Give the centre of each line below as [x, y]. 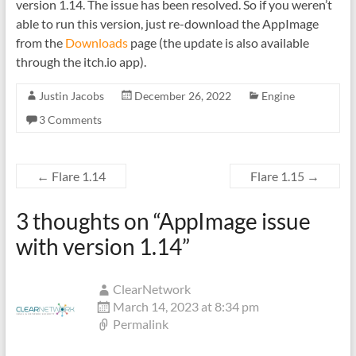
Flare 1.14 [77, 176]
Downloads [96, 43]
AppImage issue [234, 221]
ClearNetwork [151, 289]
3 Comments [70, 120]
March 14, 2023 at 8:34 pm [186, 306]
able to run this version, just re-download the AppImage [167, 23]
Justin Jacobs [71, 96]
